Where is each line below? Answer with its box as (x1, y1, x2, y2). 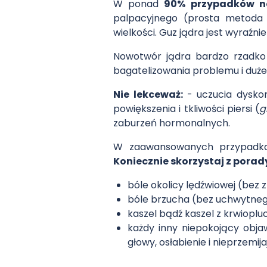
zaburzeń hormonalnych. (113, 116, 231, 130)
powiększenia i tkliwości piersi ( (113, 101, 260, 116)
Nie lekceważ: (113, 87, 183, 101)
